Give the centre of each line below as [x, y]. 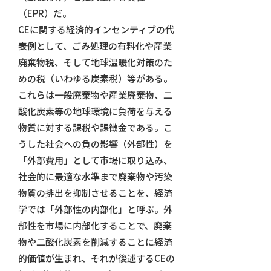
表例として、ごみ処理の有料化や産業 [95, 46]
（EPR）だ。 [44, 13]
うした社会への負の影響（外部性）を [95, 144]
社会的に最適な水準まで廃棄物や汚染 [95, 177]
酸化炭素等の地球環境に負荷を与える [95, 111]
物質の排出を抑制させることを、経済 [95, 193]
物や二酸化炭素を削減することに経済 [95, 242]
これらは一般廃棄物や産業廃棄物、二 [95, 95]
